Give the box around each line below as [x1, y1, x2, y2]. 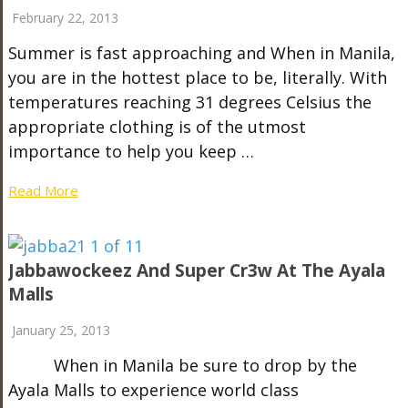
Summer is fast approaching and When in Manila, [7, 42, 395, 64]
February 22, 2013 [11, 9, 118, 26]
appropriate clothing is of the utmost [7, 116, 306, 138]
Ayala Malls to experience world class [7, 379, 299, 401]
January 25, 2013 [11, 321, 110, 339]
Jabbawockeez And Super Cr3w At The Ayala [7, 259, 385, 282]
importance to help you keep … [7, 140, 254, 162]
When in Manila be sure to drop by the [7, 354, 357, 376]
